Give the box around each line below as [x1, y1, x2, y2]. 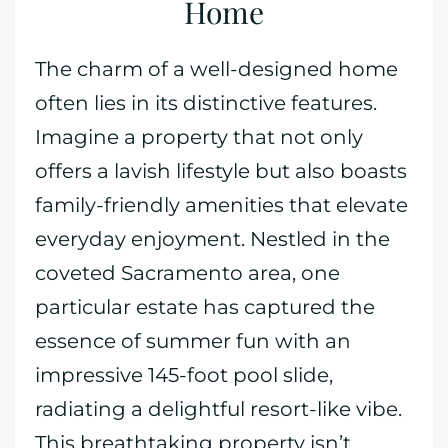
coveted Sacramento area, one [35, 261, 340, 285]
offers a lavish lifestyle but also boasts [35, 159, 407, 183]
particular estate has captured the [35, 295, 375, 319]
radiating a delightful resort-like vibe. [35, 397, 402, 421]
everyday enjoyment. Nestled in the [35, 227, 390, 251]
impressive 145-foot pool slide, [35, 363, 333, 387]
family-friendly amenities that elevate [35, 193, 408, 217]
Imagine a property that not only [35, 125, 363, 149]
